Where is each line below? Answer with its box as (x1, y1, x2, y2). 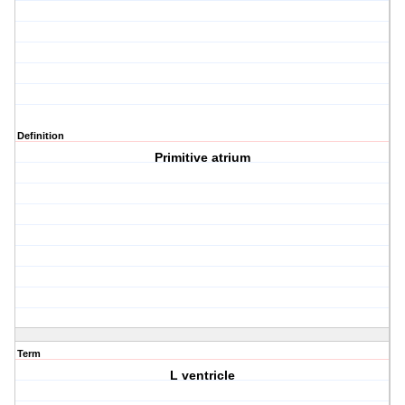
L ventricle (170, 368, 236, 383)
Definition (17, 130, 64, 142)
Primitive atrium (155, 150, 251, 165)
